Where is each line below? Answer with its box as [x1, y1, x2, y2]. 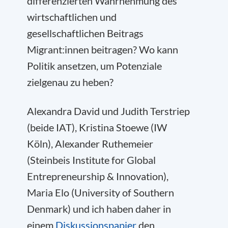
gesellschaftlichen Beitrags [27, 27, 144, 39]
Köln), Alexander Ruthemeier [27, 137, 153, 150]
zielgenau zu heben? [27, 76, 113, 88]
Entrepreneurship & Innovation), [27, 170, 168, 182]
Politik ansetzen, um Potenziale [27, 60, 162, 72]
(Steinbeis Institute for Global [27, 154, 156, 166]
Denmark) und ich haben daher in [27, 203, 171, 215]
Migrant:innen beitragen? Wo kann [27, 43, 178, 55]
